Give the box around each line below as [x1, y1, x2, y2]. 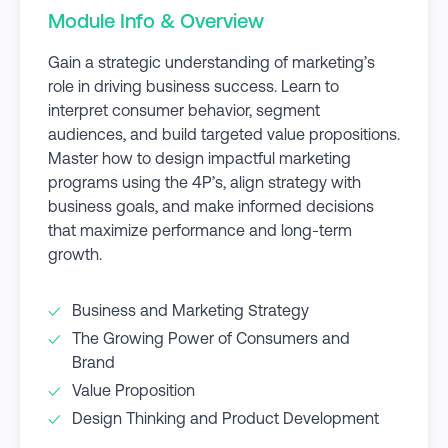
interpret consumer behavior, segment [48, 100, 320, 120]
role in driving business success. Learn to [48, 76, 339, 96]
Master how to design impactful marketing [48, 148, 351, 168]
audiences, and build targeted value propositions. [48, 124, 400, 144]
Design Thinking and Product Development [72, 408, 379, 428]
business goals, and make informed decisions [48, 196, 374, 216]
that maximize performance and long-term [48, 220, 352, 240]
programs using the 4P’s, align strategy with [48, 172, 361, 192]
